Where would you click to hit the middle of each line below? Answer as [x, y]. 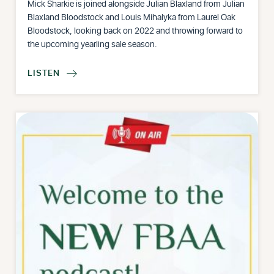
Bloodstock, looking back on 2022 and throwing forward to [135, 31]
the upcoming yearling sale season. [93, 45]
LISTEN [44, 73]
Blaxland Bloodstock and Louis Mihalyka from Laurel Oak [132, 18]
